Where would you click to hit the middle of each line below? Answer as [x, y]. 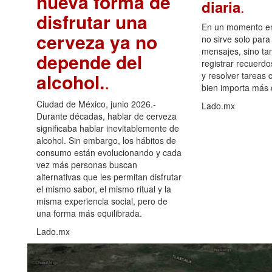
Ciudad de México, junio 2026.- [96, 104]
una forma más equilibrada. [89, 213]
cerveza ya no [97, 41]
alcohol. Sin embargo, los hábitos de [106, 140]
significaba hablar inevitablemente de [108, 128]
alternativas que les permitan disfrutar [109, 176]
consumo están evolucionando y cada [109, 152]
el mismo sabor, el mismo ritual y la [104, 189]
